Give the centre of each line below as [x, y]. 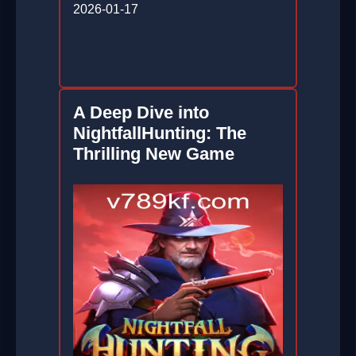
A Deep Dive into [141, 113]
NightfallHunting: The [160, 133]
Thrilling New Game [154, 154]
